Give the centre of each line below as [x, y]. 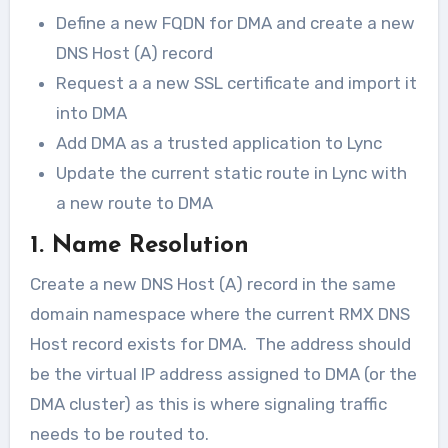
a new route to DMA [134, 203]
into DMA [91, 113]
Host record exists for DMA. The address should [220, 343]
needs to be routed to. [119, 433]
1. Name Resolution [139, 246]
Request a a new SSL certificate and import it [236, 83]
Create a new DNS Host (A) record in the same [212, 283]
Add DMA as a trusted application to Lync [218, 143]
